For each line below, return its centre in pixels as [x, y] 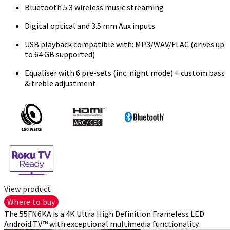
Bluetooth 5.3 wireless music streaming [94, 7]
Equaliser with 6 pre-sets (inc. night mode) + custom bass [125, 73]
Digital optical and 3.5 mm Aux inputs [90, 26]
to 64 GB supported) [60, 55]
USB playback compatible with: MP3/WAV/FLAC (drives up [124, 44]
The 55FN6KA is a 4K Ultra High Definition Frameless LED [104, 214]
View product [28, 189]
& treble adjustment [60, 83]
